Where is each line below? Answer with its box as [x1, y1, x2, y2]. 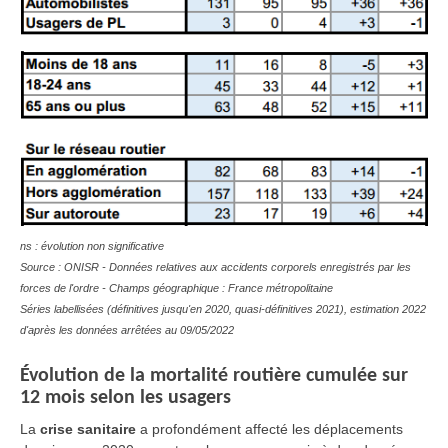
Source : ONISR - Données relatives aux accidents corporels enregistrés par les [20, 260, 411, 273]
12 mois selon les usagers [20, 388, 231, 409]
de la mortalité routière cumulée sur [99, 366, 408, 387]
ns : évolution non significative [20, 239, 164, 252]
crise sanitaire [40, 421, 136, 438]
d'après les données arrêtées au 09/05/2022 [20, 323, 234, 336]
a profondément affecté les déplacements [140, 421, 403, 438]
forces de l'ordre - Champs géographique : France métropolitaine [20, 281, 333, 294]
